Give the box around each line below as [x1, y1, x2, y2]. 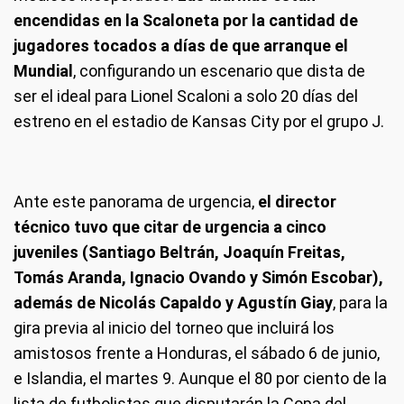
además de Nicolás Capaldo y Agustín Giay [14, 293, 333, 312]
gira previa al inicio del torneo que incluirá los [14, 318, 335, 337]
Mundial [14, 61, 73, 80]
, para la [333, 293, 388, 312]
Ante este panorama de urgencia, [14, 192, 258, 211]
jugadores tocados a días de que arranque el [14, 36, 348, 55]
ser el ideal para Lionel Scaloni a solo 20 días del [14, 87, 358, 106]
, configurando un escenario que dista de [73, 61, 365, 80]
